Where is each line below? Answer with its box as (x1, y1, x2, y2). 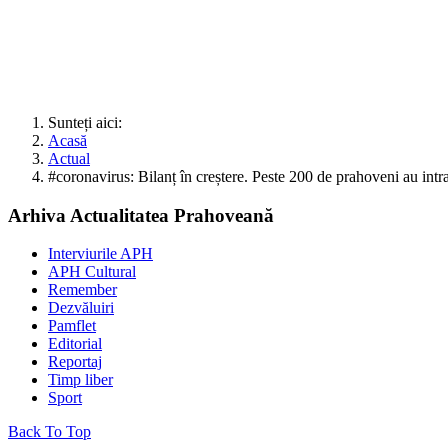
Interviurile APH (48, 245, 153, 263)
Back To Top (8, 423, 91, 441)
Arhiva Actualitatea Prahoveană (8, 204, 274, 226)
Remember (48, 281, 117, 299)
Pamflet (48, 317, 96, 335)
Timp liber (48, 371, 113, 389)
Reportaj (48, 353, 102, 371)
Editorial (48, 335, 102, 353)
